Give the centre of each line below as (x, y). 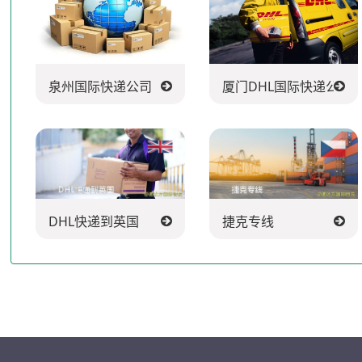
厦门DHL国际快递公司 (286, 86)
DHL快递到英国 (94, 222)
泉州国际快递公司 (101, 86)
